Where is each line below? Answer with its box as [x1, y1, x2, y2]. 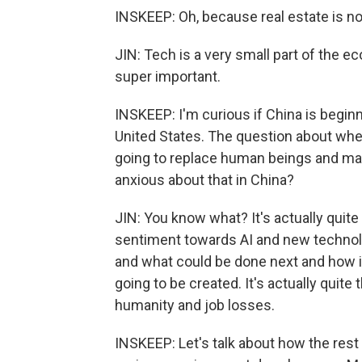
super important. [115, 68, 221, 85]
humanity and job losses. [115, 297, 275, 314]
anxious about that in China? [115, 171, 294, 188]
